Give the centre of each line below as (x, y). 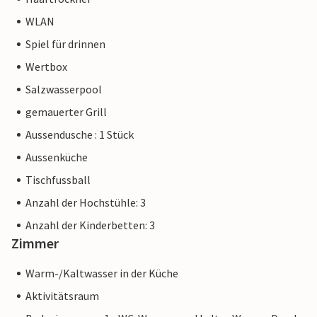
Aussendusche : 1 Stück (80, 135)
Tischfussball (58, 180)
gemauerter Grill (66, 112)
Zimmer (35, 243)
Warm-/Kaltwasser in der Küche (102, 273)
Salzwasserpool (64, 90)
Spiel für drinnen (65, 44)
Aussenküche (57, 157)
